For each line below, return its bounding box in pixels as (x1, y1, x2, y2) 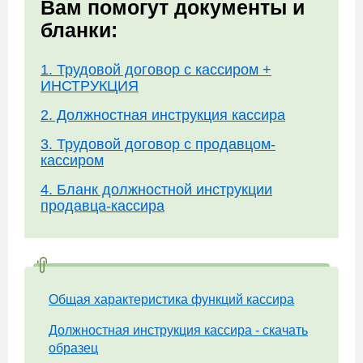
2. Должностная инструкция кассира (41, 107, 285, 123)
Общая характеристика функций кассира (49, 293, 294, 306)
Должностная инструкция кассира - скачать (49, 323, 308, 337)
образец (49, 341, 98, 355)
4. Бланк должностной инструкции (41, 181, 272, 198)
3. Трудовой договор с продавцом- (41, 136, 275, 152)
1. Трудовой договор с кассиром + (41, 62, 271, 78)
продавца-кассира (41, 198, 164, 214)
